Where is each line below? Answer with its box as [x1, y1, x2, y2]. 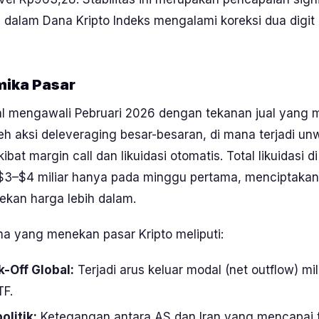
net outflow [229, 263, 294, 277]
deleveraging [41, 127, 117, 142]
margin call [29, 149, 93, 163]
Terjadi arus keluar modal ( [74, 263, 229, 277]
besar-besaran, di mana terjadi [117, 127, 298, 142]
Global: [28, 263, 74, 277]
